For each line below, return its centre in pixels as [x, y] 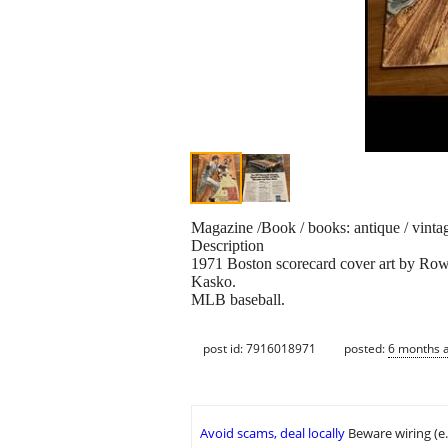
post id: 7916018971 [259, 348]
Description [227, 246]
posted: [366, 348]
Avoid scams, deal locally [272, 433]
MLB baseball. [238, 300]
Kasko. [213, 282]
